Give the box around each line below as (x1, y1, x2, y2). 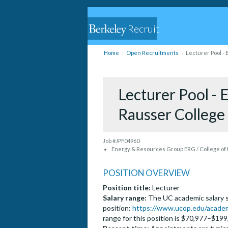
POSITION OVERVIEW (103, 167, 190, 179)
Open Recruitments (126, 49, 179, 56)
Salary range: (103, 193, 147, 203)
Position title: (103, 183, 151, 192)
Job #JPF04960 (103, 137, 139, 145)
